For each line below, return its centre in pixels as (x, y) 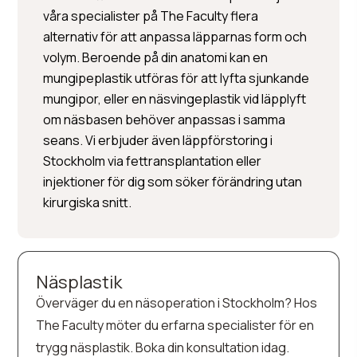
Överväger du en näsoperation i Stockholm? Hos (177, 303)
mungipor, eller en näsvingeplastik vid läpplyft (175, 99)
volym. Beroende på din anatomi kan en (156, 57)
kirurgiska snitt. (88, 202)
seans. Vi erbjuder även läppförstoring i (158, 140)
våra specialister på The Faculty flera (151, 16)
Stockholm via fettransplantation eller (153, 161)
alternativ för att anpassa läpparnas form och (175, 37)
